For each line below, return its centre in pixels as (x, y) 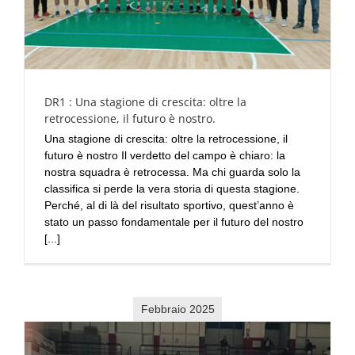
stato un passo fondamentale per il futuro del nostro (174, 221)
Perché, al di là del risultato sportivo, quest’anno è (169, 205)
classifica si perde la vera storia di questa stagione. (172, 188)
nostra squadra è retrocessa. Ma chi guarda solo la (172, 172)
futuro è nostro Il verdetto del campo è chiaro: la (165, 155)
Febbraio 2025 (177, 309)
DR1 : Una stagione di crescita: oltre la (145, 101)
